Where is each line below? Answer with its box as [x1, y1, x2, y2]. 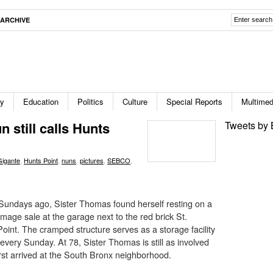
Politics [77, 96, 104, 107]
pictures [80, 155, 104, 165]
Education [23, 96, 58, 107]
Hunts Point [24, 155, 58, 165]
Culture [122, 96, 147, 107]
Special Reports [166, 96, 222, 107]
